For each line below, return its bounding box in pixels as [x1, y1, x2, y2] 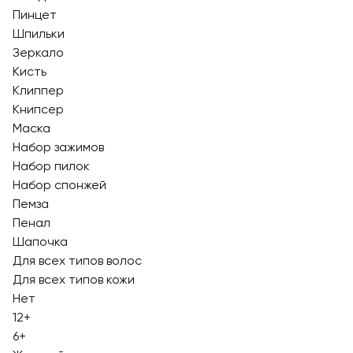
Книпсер [13, 102, 64, 117]
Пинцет [13, 7, 57, 22]
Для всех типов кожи [13, 272, 135, 287]
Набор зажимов [13, 139, 104, 154]
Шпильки [13, 26, 65, 41]
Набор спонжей [13, 177, 106, 192]
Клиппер [13, 83, 64, 98]
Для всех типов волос [13, 253, 142, 268]
